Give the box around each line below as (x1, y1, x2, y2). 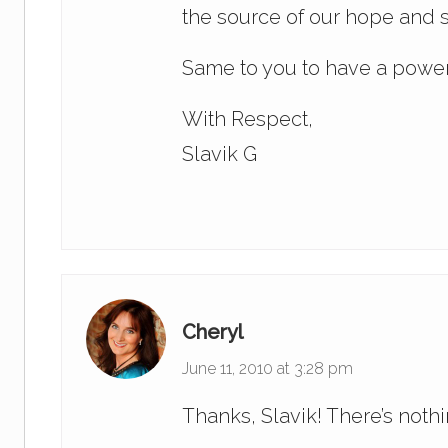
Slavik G (182, 142, 257, 167)
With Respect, (182, 107, 313, 132)
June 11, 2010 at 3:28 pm (182, 359, 353, 379)
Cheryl (182, 320, 243, 345)
